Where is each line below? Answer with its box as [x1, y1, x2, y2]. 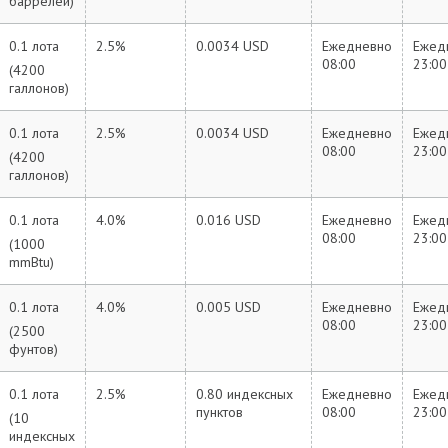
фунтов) [9, 340, 58, 358]
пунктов [196, 403, 243, 421]
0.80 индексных [196, 385, 293, 403]
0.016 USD [196, 211, 261, 229]
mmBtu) [9, 253, 54, 271]
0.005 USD [196, 298, 261, 316]
